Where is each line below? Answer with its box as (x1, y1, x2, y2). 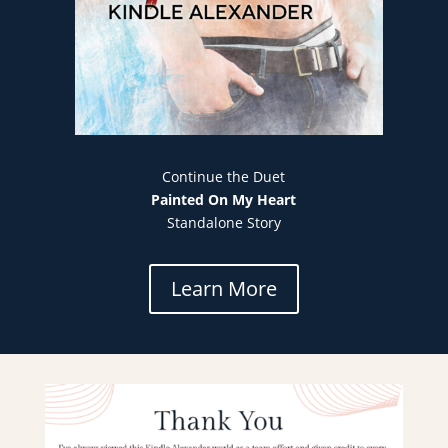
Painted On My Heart (151, 190, 297, 210)
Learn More (170, 275, 277, 303)
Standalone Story (166, 213, 281, 233)
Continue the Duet (162, 167, 286, 187)
